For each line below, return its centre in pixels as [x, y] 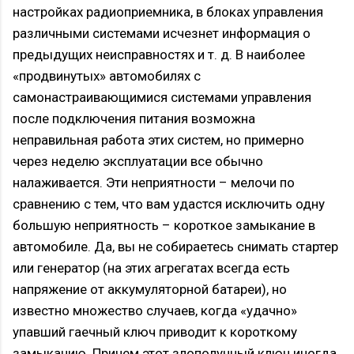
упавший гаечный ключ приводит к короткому [155, 332]
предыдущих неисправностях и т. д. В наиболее [159, 55]
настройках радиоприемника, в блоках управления [168, 12]
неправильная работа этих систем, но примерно [158, 140]
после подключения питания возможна [134, 119]
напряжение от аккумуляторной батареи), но [150, 290]
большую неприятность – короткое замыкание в [164, 226]
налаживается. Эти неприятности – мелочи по [154, 183]
